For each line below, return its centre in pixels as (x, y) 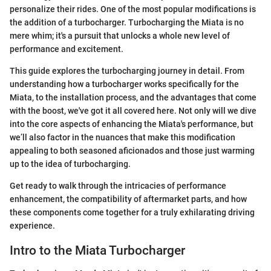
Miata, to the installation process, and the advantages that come (133, 97)
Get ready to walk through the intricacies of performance (118, 185)
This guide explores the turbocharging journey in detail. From (127, 70)
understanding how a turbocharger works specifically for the (124, 84)
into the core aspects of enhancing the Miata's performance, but (132, 124)
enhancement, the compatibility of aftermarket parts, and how (128, 199)
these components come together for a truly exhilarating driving (132, 212)
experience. (32, 225)
